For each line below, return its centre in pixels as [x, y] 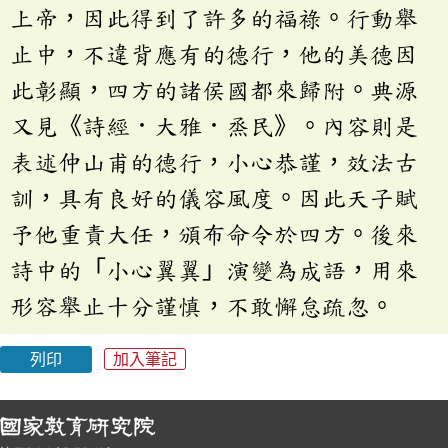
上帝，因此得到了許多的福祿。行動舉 [214, 17]
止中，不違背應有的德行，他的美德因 [214, 53]
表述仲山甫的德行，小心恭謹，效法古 [214, 161]
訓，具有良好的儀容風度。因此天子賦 [214, 197]
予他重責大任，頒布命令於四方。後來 [214, 233]
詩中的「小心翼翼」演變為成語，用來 [214, 269]
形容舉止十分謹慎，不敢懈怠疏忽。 [202, 305]
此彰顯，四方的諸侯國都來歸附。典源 [214, 89]
